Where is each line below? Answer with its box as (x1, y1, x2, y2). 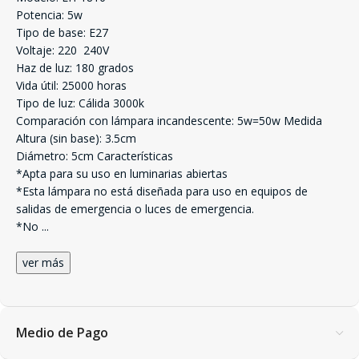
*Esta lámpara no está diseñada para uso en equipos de (16, 184, 308, 199)
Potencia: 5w (16, 7, 83, 22)
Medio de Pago (16, 324, 108, 341)
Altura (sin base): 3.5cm (16, 131, 136, 146)
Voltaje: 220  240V (16, 42, 109, 58)
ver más (22, 255, 64, 270)
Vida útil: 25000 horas (16, 78, 127, 93)
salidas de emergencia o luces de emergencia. (16, 201, 254, 216)
